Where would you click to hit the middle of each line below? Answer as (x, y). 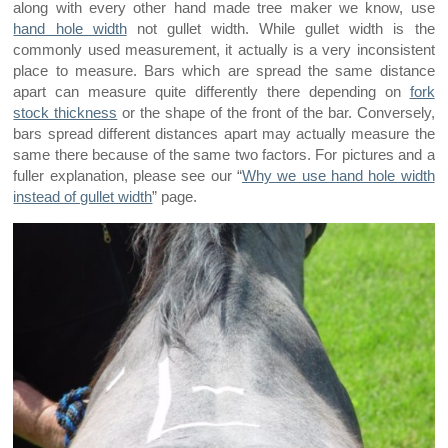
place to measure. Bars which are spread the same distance (224, 71)
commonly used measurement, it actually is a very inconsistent (224, 50)
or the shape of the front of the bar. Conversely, (276, 113)
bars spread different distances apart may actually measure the (224, 134)
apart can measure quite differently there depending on (211, 92)
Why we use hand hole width (338, 176)
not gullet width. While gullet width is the (280, 29)
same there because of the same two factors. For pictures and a (224, 155)
